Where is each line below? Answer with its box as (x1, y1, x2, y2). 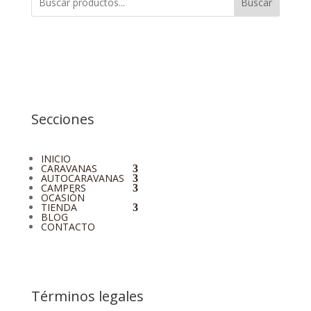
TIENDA (40, 200, 77, 214)
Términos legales (31, 286, 144, 305)
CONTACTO (40, 219, 95, 233)
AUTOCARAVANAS (40, 171, 124, 185)
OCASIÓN (40, 190, 85, 204)
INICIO (40, 151, 71, 165)
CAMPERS (40, 180, 86, 194)
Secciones (31, 109, 94, 128)
